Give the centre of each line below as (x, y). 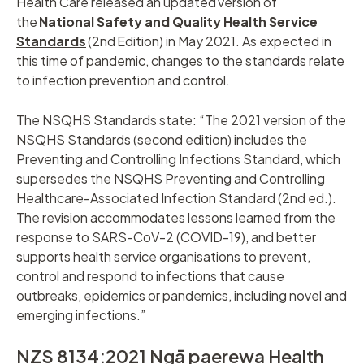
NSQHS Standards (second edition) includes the (162, 140)
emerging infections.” (81, 315)
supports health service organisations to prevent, (163, 257)
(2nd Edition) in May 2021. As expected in (209, 41)
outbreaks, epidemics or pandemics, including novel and (182, 296)
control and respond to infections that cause (150, 276)
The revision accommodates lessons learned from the (176, 218)
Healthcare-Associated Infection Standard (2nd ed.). (176, 198)
